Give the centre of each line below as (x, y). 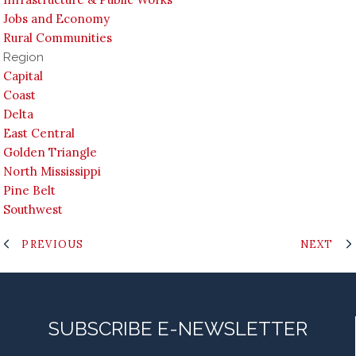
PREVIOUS (53, 244)
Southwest (33, 210)
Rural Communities (58, 38)
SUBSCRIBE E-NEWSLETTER (178, 328)
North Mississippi (52, 172)
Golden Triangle (50, 153)
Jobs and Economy (57, 19)
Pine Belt (30, 191)
